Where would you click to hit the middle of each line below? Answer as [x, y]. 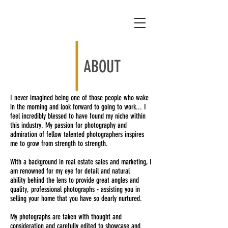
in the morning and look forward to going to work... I [78, 107]
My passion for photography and [86, 125]
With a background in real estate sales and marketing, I [81, 162]
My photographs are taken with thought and [66, 217]
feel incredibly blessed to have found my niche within [78, 116]
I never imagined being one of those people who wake [79, 98]
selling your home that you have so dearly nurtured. [76, 198]
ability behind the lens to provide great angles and [75, 180]
